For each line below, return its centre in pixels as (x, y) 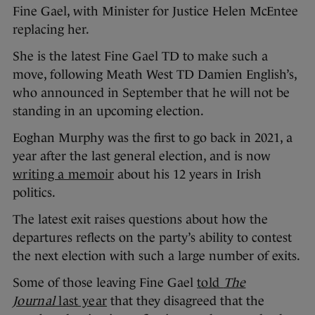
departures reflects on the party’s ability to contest (152, 238)
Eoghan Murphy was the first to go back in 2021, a (153, 138)
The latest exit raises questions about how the (140, 220)
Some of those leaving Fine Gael (105, 283)
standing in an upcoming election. (108, 111)
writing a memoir (63, 175)
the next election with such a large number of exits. (156, 256)
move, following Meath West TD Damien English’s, (155, 75)
